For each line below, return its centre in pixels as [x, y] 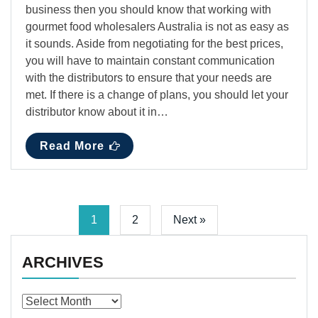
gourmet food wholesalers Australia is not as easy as [157, 27]
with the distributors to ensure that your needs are [149, 78]
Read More [72, 146]
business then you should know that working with [148, 10]
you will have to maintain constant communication [150, 61]
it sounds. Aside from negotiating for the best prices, [154, 44]
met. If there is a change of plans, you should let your [157, 95]
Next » [190, 220]
